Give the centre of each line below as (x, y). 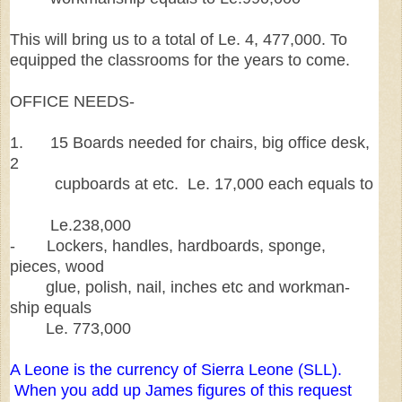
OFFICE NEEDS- (72, 102)
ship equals (53, 308)
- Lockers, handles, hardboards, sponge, (168, 246)
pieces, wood (59, 267)
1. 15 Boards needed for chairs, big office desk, (190, 143)
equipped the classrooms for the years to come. (180, 61)
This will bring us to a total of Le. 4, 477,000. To (179, 40)
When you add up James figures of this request (181, 391)
